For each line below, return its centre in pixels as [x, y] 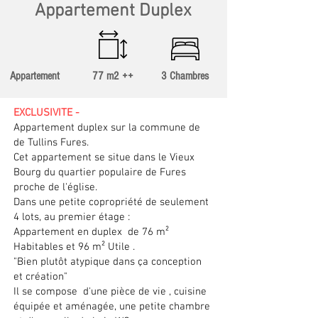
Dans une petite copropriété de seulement [111, 202]
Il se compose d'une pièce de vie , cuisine [110, 292]
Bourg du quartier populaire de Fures [100, 172]
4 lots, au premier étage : [73, 217]
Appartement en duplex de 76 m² [91, 232]
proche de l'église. [55, 187]
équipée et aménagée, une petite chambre [112, 307]
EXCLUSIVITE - [46, 113]
